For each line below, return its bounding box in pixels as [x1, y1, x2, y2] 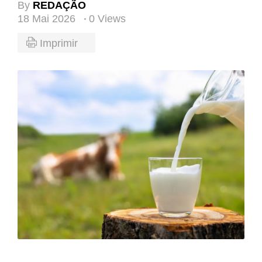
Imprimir [40, 37, 78, 50]
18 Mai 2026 [18, 13, 78, 25]
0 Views [89, 13, 126, 25]
